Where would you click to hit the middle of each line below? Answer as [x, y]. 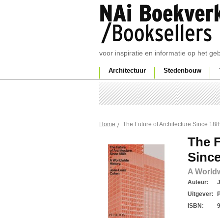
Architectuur [127, 70]
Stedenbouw [182, 70]
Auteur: [198, 182]
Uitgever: [201, 194]
